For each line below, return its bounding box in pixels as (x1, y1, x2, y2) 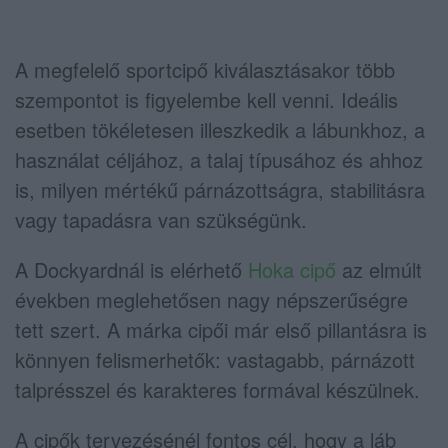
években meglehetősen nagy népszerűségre (15, 284, 408, 314)
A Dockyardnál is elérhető (15, 254, 248, 284)
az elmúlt (336, 254, 422, 284)
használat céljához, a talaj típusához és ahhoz (15, 144, 423, 174)
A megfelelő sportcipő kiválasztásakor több (15, 54, 395, 84)
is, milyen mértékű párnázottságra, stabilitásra (15, 174, 425, 204)
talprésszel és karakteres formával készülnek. (15, 374, 426, 404)
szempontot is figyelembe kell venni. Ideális (15, 84, 398, 114)
